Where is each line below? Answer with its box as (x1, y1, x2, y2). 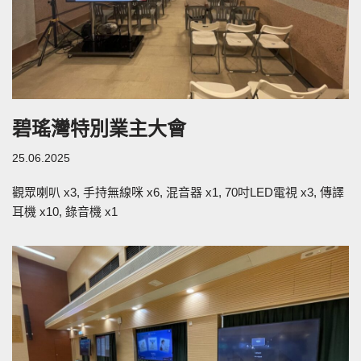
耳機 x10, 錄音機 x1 (12, 204, 118, 218)
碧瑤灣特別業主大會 (12, 117, 186, 139)
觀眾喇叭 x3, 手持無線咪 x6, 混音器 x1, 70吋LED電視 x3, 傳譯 (12, 185, 344, 199)
